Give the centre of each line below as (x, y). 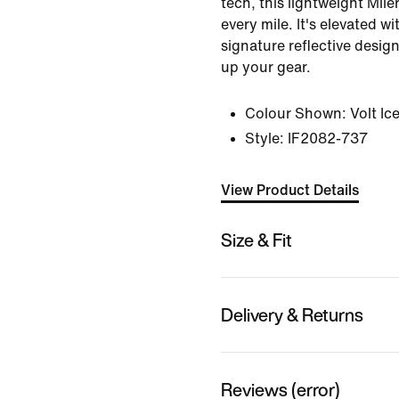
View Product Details (290, 190)
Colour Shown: (296, 114)
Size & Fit (256, 240)
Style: (265, 138)
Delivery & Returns (292, 314)
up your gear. (266, 67)
